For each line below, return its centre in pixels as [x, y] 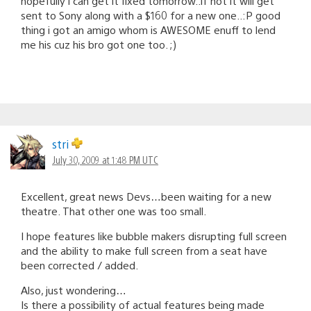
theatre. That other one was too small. [114, 210]
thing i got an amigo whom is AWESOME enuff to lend [148, 29]
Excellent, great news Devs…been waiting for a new [146, 196]
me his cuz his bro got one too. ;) [99, 44]
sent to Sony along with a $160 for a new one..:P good [151, 15]
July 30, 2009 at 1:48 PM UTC [105, 159]
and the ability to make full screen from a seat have [144, 250]
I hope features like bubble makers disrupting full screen [154, 235]
